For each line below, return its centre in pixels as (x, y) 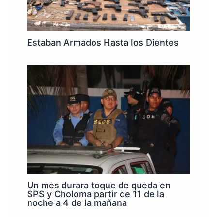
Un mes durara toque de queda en (99, 185)
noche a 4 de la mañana (77, 203)
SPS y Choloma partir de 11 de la (96, 194)
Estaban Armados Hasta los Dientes (103, 42)
